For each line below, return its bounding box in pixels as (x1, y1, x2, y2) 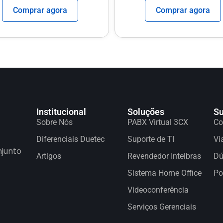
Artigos (36, 151, 61, 161)
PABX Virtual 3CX (127, 117, 188, 127)
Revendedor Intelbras (127, 151, 201, 161)
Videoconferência (127, 185, 189, 195)
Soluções (127, 107, 164, 117)
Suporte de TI (127, 134, 174, 144)
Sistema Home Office (127, 168, 202, 178)
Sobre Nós (36, 117, 73, 127)
